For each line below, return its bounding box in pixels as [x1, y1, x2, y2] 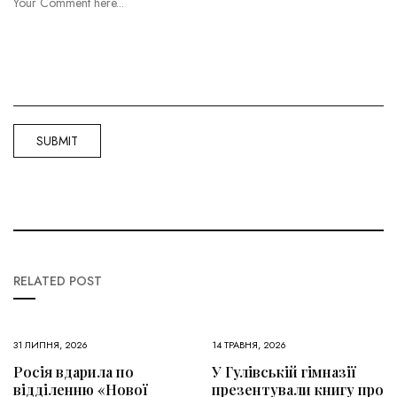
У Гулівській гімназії [212, 362, 356, 381]
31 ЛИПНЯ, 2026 [13, 337, 88, 352]
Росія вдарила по [13, 362, 134, 381]
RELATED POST [13, 271, 102, 290]
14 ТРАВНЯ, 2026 [212, 337, 286, 352]
